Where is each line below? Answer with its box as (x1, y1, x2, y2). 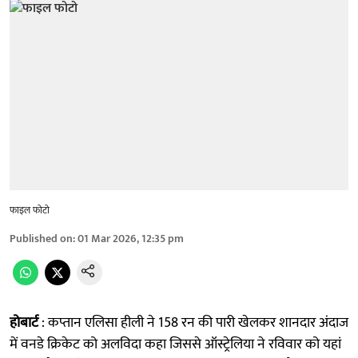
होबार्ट (10, 310, 38, 335)
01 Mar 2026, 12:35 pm (78, 229, 184, 248)
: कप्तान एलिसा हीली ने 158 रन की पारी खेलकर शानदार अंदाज (38, 310, 348, 335)
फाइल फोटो (10, 201, 50, 218)
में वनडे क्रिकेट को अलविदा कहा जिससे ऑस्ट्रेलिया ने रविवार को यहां (10, 332, 341, 356)
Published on (10, 229, 73, 248)
